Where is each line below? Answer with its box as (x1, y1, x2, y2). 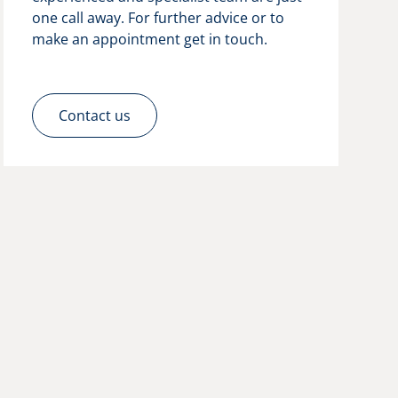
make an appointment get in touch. (32, 29, 268, 49)
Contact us (59, 106, 131, 125)
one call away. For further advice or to (32, 8, 285, 28)
